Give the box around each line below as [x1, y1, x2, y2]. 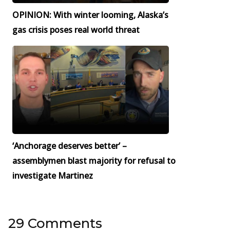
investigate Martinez [12, 169, 93, 181]
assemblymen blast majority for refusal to [12, 155, 176, 166]
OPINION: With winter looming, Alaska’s [12, 9, 168, 21]
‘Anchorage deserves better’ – [12, 140, 127, 151]
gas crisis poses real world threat [12, 24, 140, 36]
